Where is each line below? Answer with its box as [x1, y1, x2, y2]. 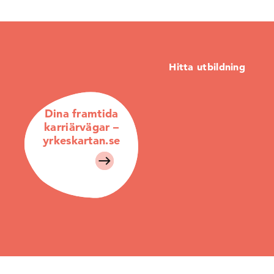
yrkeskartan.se [43, 133, 120, 147]
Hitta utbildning [169, 61, 246, 73]
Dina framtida [44, 106, 119, 120]
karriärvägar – [44, 120, 119, 134]
